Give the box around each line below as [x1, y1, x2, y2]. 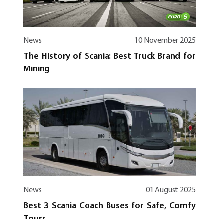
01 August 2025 [146, 186, 196, 194]
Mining [23, 65, 49, 74]
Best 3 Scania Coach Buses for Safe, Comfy [23, 201, 196, 211]
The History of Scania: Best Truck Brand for [23, 52, 196, 62]
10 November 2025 [134, 37, 196, 45]
